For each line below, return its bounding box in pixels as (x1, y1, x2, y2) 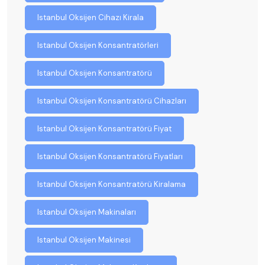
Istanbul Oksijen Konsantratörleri (37, 40, 159, 50)
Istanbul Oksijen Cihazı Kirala (37, 12, 144, 22)
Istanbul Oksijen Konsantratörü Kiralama (37, 179, 186, 189)
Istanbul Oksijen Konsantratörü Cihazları (37, 95, 186, 106)
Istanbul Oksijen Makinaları (37, 206, 136, 217)
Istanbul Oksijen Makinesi (37, 234, 131, 245)
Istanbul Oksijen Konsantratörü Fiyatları (37, 151, 183, 161)
